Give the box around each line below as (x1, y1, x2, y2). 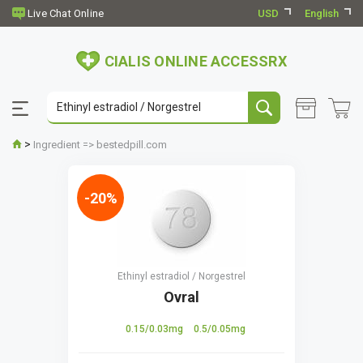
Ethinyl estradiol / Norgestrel (117, 271, 246, 282)
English (305, 7, 339, 19)
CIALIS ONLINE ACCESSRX (104, 52, 287, 70)
